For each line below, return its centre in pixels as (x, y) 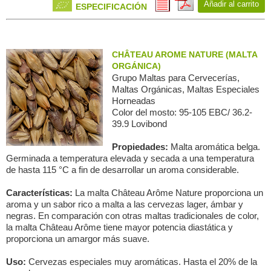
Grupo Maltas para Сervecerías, (176, 78)
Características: (41, 193)
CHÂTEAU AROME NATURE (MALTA (184, 54)
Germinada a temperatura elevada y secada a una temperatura (130, 158)
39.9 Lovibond (139, 124)
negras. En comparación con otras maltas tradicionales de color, (132, 216)
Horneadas (134, 101)
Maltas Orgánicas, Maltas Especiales (186, 89)
